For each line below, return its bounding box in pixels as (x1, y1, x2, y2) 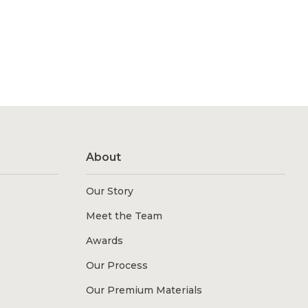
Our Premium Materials (85, 284, 202, 297)
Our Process (85, 259, 148, 272)
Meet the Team (85, 210, 162, 223)
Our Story (85, 185, 133, 198)
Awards (85, 234, 123, 247)
